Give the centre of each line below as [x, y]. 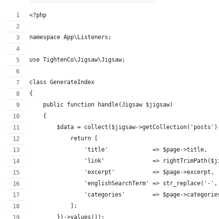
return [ [64, 139]
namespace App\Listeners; [70, 37]
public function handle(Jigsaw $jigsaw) [101, 105]
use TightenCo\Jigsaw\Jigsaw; [77, 60]
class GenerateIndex [62, 82]
